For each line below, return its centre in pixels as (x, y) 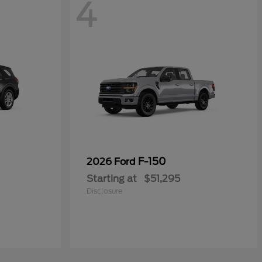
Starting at (112, 179)
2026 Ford (112, 162)
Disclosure (104, 191)
